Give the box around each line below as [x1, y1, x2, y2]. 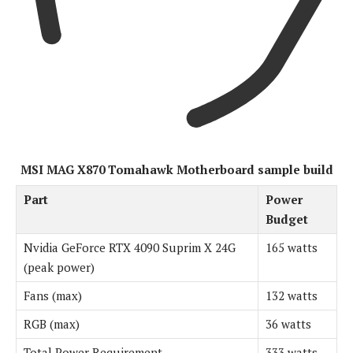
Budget [266, 210, 308, 227]
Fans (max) [24, 287, 82, 303]
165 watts [266, 239, 318, 255]
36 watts [266, 315, 311, 332]
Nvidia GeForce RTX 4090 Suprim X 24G [24, 239, 236, 255]
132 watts [266, 287, 318, 303]
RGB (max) [24, 315, 80, 332]
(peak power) [24, 258, 95, 275]
